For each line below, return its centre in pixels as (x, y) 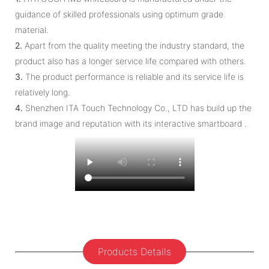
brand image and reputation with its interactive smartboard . (131, 123)
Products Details (134, 252)
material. (32, 29)
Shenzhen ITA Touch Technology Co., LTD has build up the (137, 107)
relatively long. (43, 92)
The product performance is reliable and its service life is (133, 76)
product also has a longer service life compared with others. (131, 61)
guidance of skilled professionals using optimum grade (119, 14)
